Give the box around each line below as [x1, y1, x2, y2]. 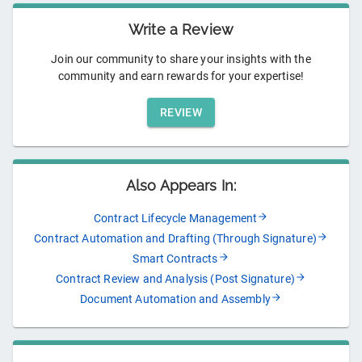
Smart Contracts [133, 252, 218, 266]
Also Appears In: [125, 177, 237, 195]
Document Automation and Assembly [80, 293, 271, 306]
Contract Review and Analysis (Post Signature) [56, 272, 295, 286]
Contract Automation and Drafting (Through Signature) [34, 232, 317, 246]
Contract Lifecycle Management [93, 212, 258, 225]
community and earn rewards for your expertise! [58, 69, 304, 83]
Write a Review [128, 21, 234, 39]
